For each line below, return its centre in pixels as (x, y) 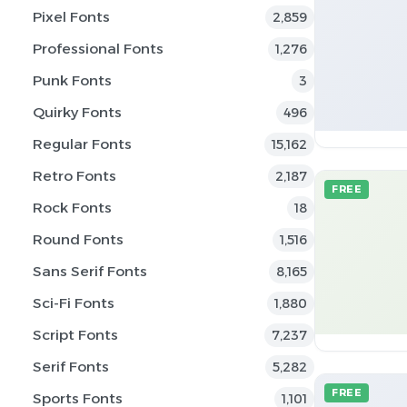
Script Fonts (75, 335)
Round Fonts (78, 239)
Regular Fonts (82, 144)
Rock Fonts (72, 208)
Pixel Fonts (71, 17)
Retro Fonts (74, 176)
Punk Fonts (72, 80)
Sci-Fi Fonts (74, 303)
